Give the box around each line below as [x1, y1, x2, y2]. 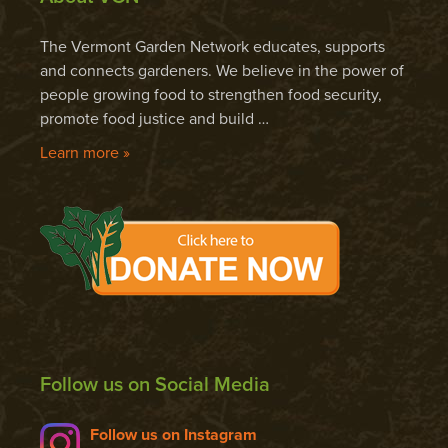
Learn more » [40, 142, 130, 163]
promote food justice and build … [40, 108, 269, 129]
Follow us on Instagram [90, 424, 257, 445]
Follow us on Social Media [40, 372, 270, 397]
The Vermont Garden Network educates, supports [40, 36, 385, 57]
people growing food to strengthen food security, [40, 84, 382, 105]
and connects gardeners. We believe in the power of [40, 60, 404, 81]
